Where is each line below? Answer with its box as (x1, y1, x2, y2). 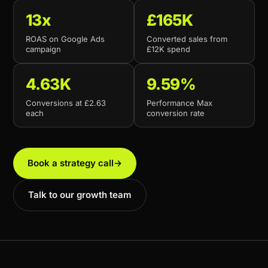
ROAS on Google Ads (26, 34, 105, 44)
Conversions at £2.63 (26, 98, 106, 108)
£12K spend (147, 44, 190, 54)
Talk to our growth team (28, 189, 132, 200)
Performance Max (147, 98, 212, 108)
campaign (26, 44, 61, 54)
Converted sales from (147, 34, 227, 44)
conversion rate (147, 108, 205, 118)
